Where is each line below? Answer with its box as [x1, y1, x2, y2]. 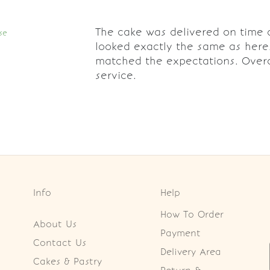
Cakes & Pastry [33, 256, 102, 267]
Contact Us [33, 237, 86, 248]
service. [95, 68, 136, 82]
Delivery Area [160, 246, 221, 257]
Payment [160, 227, 201, 239]
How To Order [160, 209, 224, 220]
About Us [33, 218, 77, 230]
